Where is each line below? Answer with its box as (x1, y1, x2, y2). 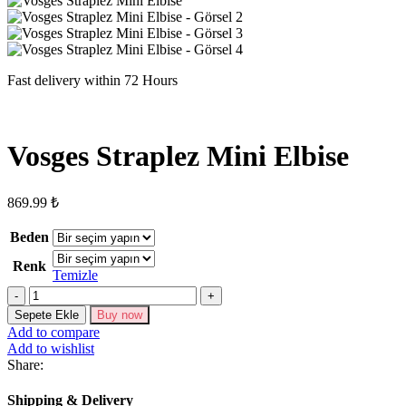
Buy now (97, 308, 142, 322)
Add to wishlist (7, 341, 94, 356)
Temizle (53, 267, 98, 283)
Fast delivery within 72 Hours (7, 72, 178, 89)
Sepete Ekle (14, 308, 79, 322)
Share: (7, 357, 43, 372)
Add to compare (7, 324, 100, 340)
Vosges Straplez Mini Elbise (7, 139, 349, 172)
